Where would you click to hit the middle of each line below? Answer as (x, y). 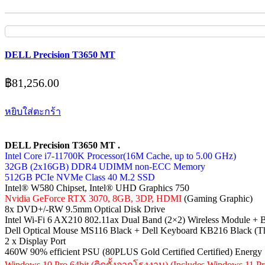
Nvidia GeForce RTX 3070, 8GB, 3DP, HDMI (93, 198)
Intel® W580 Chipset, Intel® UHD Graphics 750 (97, 188)
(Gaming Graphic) (217, 198)
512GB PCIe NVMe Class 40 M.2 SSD (80, 177)
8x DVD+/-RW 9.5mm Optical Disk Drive (85, 209)
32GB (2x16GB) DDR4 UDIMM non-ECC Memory (105, 166)
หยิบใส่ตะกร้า (33, 111)
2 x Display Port (35, 241)
